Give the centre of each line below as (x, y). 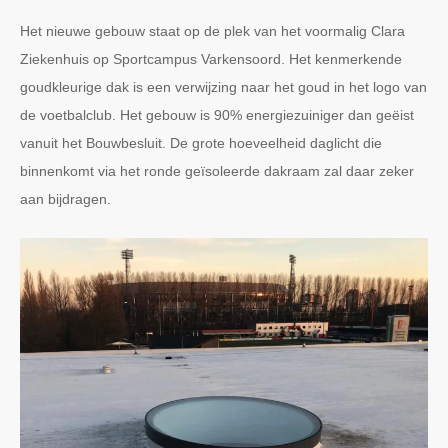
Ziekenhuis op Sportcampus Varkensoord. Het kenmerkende (211, 59)
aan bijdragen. (65, 199)
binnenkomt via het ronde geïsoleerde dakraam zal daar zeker (217, 171)
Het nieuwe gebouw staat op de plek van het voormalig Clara (212, 31)
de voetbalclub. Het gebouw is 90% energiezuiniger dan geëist (217, 115)
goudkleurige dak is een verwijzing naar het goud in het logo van (223, 87)
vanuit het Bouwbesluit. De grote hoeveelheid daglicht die (201, 143)
